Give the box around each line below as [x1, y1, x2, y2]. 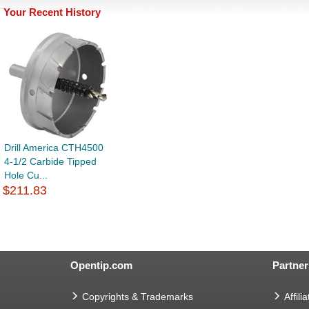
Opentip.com [70, 259, 132, 271]
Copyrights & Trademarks [82, 290, 193, 302]
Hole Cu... [4, 169, 48, 181]
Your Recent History [3, 6, 101, 18]
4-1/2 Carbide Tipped [4, 155, 97, 167]
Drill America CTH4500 [4, 141, 103, 153]
